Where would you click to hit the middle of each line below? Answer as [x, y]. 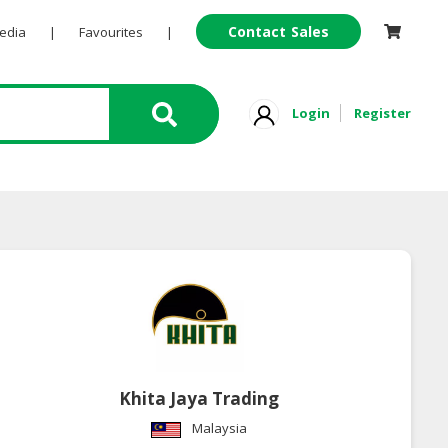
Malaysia [220, 428]
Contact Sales [278, 31]
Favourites [110, 32]
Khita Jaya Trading [199, 399]
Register [382, 112]
